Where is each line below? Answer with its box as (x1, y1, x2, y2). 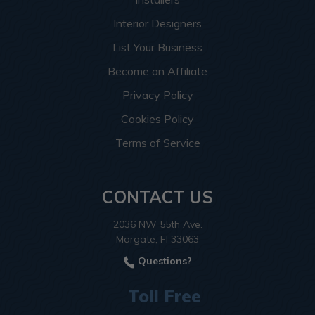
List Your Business (112, 39, 202, 54)
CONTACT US (102, 186, 213, 207)
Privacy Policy (122, 87, 193, 102)
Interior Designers (113, 15, 202, 30)
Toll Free (128, 285, 201, 307)
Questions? (134, 254, 192, 267)
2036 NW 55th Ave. (112, 217, 202, 231)
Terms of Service (115, 135, 200, 150)
